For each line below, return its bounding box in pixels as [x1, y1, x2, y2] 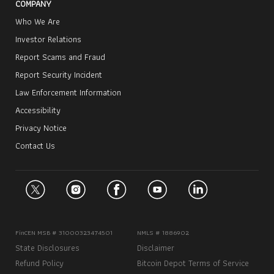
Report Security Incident [15, 68, 102, 82]
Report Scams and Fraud [15, 50, 105, 64]
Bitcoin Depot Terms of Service [137, 256, 249, 270]
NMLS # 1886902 [137, 227, 189, 239]
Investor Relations [15, 32, 81, 46]
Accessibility [15, 103, 61, 117]
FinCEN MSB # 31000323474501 [15, 227, 113, 239]
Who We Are [15, 15, 60, 29]
